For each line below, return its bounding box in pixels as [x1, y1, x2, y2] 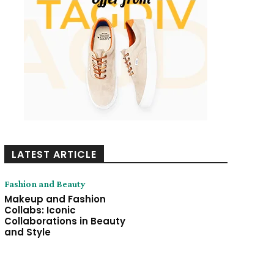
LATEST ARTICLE [11, 147, 97, 161]
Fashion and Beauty [4, 178, 86, 189]
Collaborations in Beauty [4, 214, 125, 228]
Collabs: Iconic [4, 203, 76, 217]
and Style [4, 225, 51, 239]
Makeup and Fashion [4, 192, 106, 206]
